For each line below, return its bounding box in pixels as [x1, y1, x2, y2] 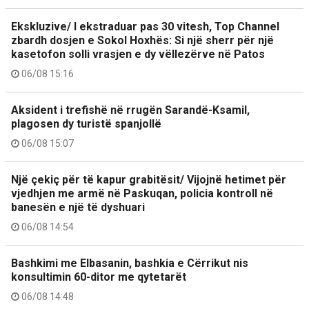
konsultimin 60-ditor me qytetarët [11, 270, 186, 283]
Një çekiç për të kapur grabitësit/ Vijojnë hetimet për [11, 173, 286, 186]
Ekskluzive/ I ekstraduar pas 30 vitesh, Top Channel [11, 20, 279, 33]
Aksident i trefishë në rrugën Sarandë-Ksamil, [11, 103, 250, 117]
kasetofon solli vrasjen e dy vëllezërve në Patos [11, 48, 265, 61]
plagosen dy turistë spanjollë [11, 117, 161, 130]
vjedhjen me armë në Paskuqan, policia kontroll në [11, 187, 273, 200]
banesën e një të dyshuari [11, 201, 145, 214]
